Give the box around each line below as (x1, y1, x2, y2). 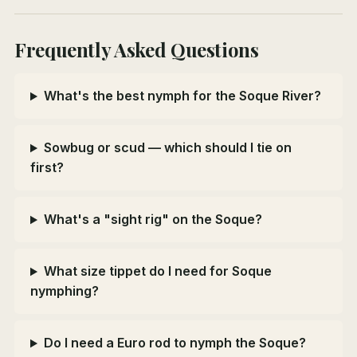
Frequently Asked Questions (14, 37, 259, 63)
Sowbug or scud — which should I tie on (43, 139, 292, 156)
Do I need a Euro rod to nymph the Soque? (43, 335, 306, 351)
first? (30, 159, 64, 176)
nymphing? (30, 283, 99, 300)
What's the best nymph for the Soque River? (43, 88, 321, 104)
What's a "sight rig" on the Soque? (43, 211, 262, 228)
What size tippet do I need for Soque (43, 263, 272, 280)
